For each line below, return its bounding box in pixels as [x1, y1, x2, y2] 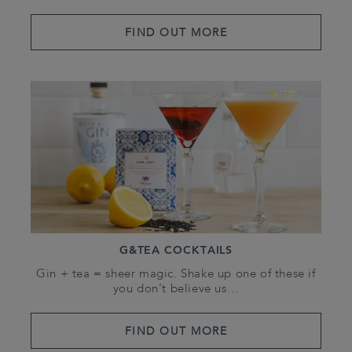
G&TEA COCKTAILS [119, 244, 233, 258]
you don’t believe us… [112, 284, 240, 296]
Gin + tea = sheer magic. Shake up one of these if [36, 269, 316, 281]
